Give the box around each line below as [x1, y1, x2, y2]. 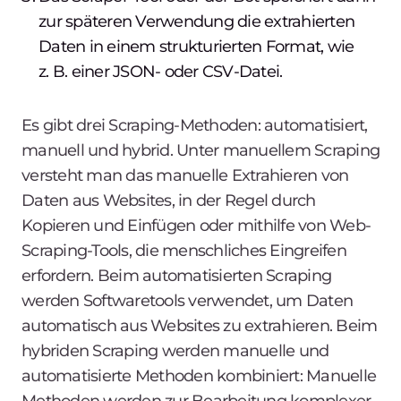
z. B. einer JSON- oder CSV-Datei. [38, 61, 283, 81]
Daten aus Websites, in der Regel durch [21, 190, 316, 210]
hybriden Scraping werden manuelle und [21, 340, 329, 361]
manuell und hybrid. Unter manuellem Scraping [21, 140, 380, 160]
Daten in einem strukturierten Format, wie [38, 36, 354, 56]
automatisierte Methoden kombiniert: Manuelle [21, 365, 376, 386]
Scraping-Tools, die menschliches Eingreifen [21, 240, 346, 260]
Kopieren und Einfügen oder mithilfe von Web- [21, 215, 371, 235]
